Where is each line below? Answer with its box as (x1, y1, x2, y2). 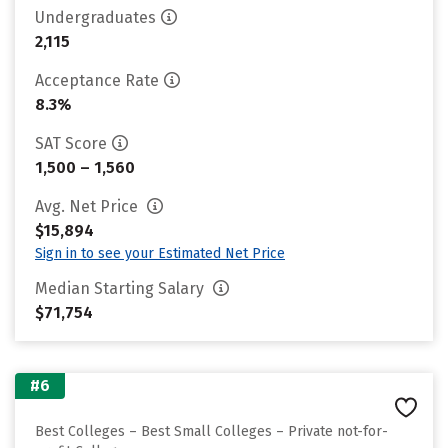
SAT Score (35, 134, 107, 153)
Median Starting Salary (35, 279, 208, 298)
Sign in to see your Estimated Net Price (35, 245, 285, 262)
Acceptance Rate (35, 71, 159, 90)
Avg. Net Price (35, 197, 142, 216)
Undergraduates (35, 8, 156, 27)
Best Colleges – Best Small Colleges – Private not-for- (35, 423, 388, 440)
